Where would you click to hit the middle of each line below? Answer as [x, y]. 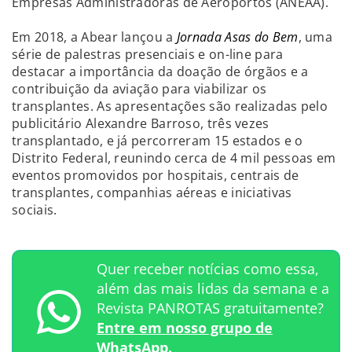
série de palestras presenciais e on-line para [148, 54]
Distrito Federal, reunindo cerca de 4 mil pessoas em [174, 158]
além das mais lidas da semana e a [213, 288]
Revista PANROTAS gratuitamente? [210, 308]
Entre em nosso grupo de [185, 327]
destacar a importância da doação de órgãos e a [160, 71]
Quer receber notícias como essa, [208, 268]
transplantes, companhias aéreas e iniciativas [152, 192]
